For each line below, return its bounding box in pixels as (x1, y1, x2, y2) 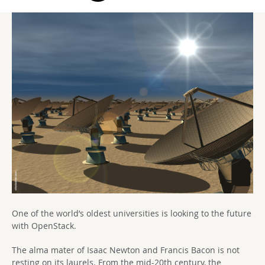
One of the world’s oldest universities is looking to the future (12, 208, 251, 219)
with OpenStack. (12, 220, 76, 231)
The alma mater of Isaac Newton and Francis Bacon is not (12, 244, 240, 256)
